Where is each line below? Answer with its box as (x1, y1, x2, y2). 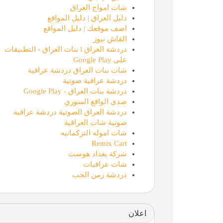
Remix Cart (91, 139, 127, 147)
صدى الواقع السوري (64, 97, 127, 106)
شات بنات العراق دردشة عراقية (27, 66, 127, 74)
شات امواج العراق (70, 3, 127, 11)
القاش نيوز (93, 34, 127, 43)
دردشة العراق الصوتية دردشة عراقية (13, 108, 127, 116)
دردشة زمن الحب (72, 170, 127, 179)
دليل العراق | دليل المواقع (47, 13, 127, 22)
